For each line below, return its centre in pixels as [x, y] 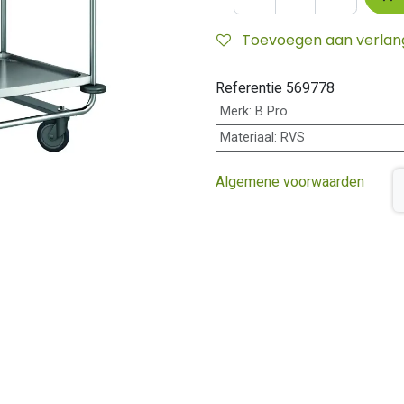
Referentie [251, 88]
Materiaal [247, 138]
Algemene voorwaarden [290, 182]
